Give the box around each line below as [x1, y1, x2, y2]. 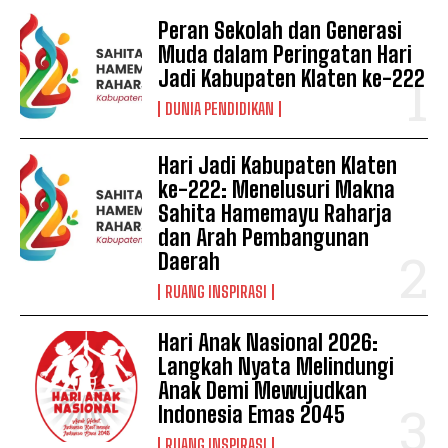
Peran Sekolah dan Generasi [158, 17, 403, 45]
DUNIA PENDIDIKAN [165, 99, 275, 119]
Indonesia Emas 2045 [158, 401, 346, 429]
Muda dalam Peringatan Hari [158, 41, 413, 69]
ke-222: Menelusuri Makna [158, 176, 396, 204]
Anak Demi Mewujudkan [158, 377, 368, 405]
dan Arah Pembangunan [158, 224, 370, 252]
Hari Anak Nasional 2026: [158, 329, 379, 357]
